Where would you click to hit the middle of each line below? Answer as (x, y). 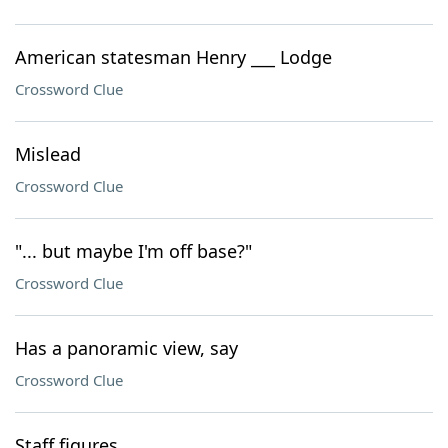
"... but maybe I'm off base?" (133, 251)
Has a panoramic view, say (126, 348)
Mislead (48, 154)
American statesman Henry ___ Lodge (173, 57)
